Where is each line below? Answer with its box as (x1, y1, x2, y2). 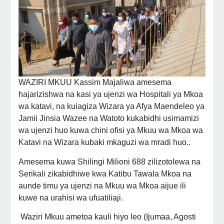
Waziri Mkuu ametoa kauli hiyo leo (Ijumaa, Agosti (20, 212, 196, 221)
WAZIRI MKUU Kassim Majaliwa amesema (18, 78, 171, 87)
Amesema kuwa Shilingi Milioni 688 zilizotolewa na (18, 157, 200, 166)
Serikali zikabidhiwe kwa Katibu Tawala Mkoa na (18, 169, 191, 178)
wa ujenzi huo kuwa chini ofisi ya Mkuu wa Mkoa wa (18, 126, 203, 135)
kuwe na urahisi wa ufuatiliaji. (18, 193, 123, 202)
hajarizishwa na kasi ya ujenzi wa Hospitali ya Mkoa (18, 90, 203, 99)
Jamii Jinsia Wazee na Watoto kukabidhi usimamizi (18, 114, 199, 123)
